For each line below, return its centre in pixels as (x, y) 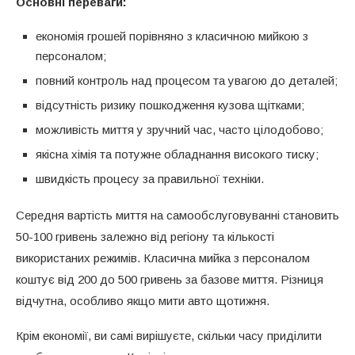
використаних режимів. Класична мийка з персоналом (163, 258)
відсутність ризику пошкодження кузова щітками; (170, 105)
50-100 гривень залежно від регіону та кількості (145, 236)
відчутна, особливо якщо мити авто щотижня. (143, 300)
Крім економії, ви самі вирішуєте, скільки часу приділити (169, 335)
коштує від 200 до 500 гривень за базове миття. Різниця (170, 279)
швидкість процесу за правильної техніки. (150, 178)
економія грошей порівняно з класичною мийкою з (172, 36)
